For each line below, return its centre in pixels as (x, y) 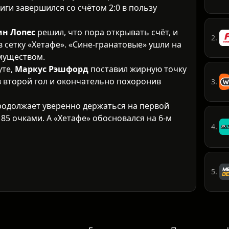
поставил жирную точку (138, 69)
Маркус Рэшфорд (52, 69)
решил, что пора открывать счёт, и (107, 32)
